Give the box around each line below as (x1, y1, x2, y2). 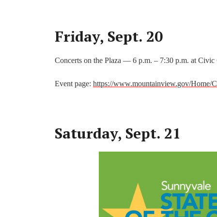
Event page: (55, 79, 93, 88)
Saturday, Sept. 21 (55, 124, 181, 143)
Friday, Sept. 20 (55, 27, 163, 46)
